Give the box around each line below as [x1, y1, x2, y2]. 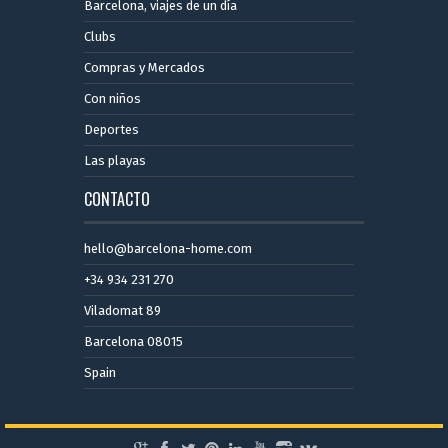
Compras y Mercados [84, 60, 205, 76]
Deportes [84, 122, 139, 138]
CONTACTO [84, 187, 150, 212]
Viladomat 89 [84, 303, 161, 319]
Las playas [84, 153, 146, 169]
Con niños [84, 91, 141, 107]
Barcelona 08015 [84, 334, 183, 350]
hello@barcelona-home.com [84, 241, 252, 257]
